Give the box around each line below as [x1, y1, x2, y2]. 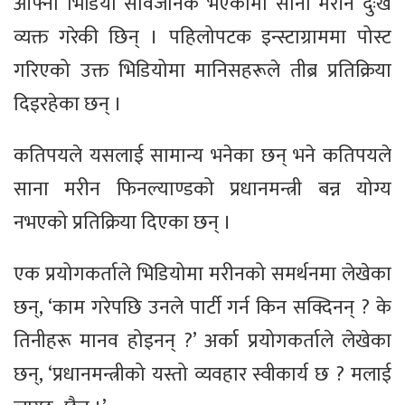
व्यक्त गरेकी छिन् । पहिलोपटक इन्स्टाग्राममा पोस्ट [14, 21, 391, 55]
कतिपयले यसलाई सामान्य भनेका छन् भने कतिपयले [14, 139, 391, 174]
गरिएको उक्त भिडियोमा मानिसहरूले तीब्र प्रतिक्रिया [14, 54, 391, 89]
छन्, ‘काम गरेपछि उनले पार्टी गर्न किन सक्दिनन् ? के [14, 291, 391, 325]
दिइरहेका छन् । [14, 88, 122, 122]
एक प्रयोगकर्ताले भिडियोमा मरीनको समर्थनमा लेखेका [14, 258, 391, 292]
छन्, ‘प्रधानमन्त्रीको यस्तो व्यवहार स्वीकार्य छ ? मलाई [14, 358, 391, 392]
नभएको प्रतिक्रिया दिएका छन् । [14, 206, 231, 240]
